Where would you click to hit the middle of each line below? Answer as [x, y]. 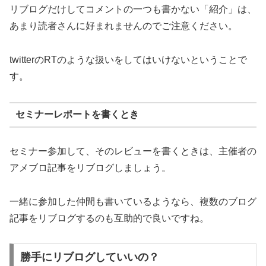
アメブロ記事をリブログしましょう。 [90, 167]
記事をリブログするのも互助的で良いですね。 [109, 218]
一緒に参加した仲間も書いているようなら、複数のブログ [133, 201]
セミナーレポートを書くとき [77, 115]
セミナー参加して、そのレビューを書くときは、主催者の [133, 151]
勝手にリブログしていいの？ [89, 257]
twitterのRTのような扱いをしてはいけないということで [128, 59]
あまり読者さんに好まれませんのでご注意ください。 [123, 26]
